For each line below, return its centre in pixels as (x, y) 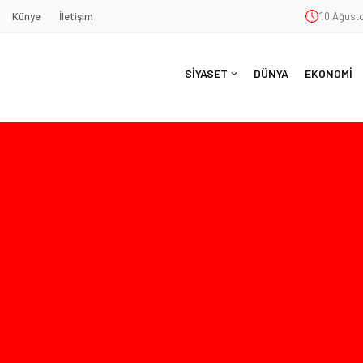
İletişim (76, 16)
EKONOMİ (329, 73)
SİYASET (206, 73)
